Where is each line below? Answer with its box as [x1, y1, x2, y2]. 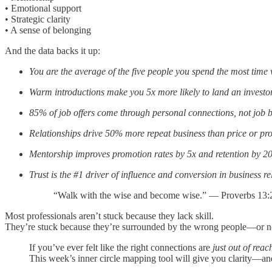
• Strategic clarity [5, 13, 70, 24]
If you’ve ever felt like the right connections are [29, 242, 212, 253]
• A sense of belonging [5, 24, 91, 35]
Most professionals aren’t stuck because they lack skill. [5, 210, 214, 221]
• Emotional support [5, 2, 81, 13]
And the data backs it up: [5, 45, 100, 56]
